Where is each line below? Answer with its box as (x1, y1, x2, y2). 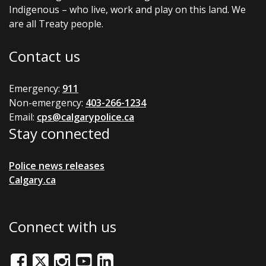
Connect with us (9, 217, 116, 236)
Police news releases (9, 159, 104, 172)
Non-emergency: (9, 96, 85, 109)
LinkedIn (95, 252, 134, 265)
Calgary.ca (9, 173, 56, 186)
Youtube (74, 252, 114, 265)
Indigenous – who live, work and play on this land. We (9, 3, 246, 16)
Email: (9, 110, 37, 123)
